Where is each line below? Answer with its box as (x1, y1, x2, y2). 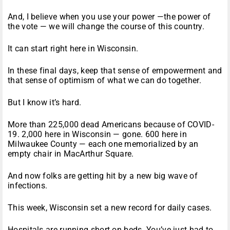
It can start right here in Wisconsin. (8, 44, 139, 54)
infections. (8, 181, 48, 191)
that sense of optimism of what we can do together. (8, 75, 201, 86)
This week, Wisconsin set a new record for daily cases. (8, 203, 212, 213)
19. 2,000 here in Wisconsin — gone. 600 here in (8, 129, 187, 140)
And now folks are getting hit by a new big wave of (8, 171, 198, 181)
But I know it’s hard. (8, 98, 82, 108)
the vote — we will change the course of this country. (8, 22, 204, 32)
